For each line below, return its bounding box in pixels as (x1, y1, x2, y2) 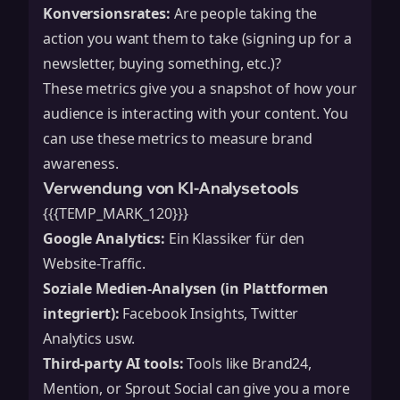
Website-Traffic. (43, 254, 146, 273)
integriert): (43, 304, 120, 323)
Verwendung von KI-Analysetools (43, 178, 299, 198)
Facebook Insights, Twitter (119, 304, 299, 323)
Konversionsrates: (43, 4, 171, 23)
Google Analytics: (43, 229, 165, 248)
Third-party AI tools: (43, 354, 184, 373)
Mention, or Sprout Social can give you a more (43, 379, 350, 398)
